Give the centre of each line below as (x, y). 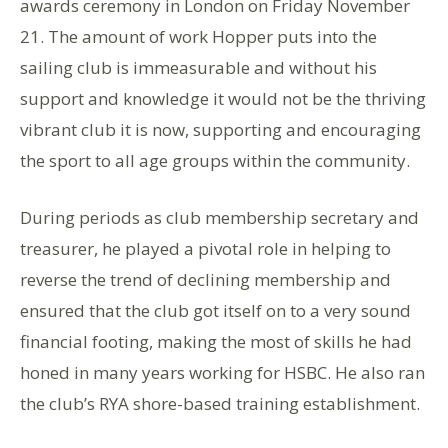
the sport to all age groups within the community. (215, 161)
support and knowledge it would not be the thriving (223, 99)
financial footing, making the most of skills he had (216, 342)
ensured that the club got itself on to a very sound (215, 311)
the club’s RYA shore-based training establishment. (220, 404)
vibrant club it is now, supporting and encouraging (220, 130)
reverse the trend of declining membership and (205, 280)
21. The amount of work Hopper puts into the (198, 37)
